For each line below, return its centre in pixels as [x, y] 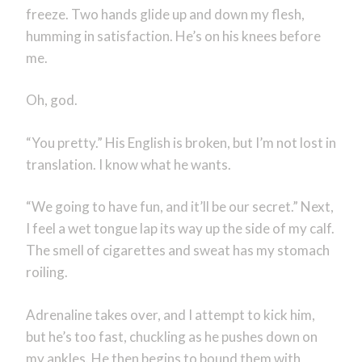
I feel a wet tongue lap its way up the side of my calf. [180, 229]
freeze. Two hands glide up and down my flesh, [165, 14]
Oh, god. [51, 100]
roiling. [46, 272]
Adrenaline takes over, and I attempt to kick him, [170, 314]
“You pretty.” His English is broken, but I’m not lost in [181, 142]
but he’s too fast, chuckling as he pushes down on [171, 336]
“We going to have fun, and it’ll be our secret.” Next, [179, 207]
